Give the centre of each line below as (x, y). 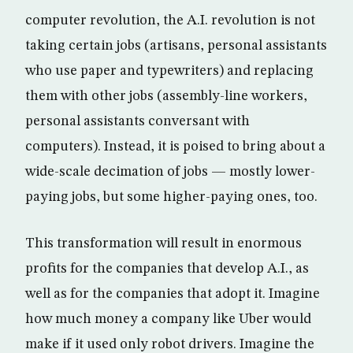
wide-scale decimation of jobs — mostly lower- (170, 171)
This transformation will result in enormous (163, 243)
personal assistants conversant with (137, 121)
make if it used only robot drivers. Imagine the (170, 344)
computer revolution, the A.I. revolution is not (170, 20)
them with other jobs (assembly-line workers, (166, 96)
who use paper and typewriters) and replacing (169, 71)
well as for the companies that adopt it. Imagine (173, 294)
